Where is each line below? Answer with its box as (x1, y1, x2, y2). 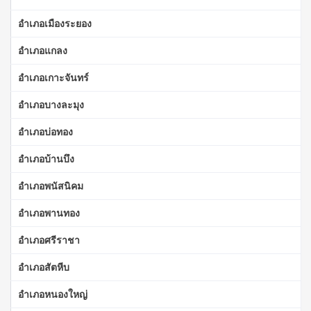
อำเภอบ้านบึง (18, 151, 74, 165)
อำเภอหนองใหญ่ (18, 287, 87, 301)
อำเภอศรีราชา (18, 233, 80, 246)
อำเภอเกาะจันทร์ (18, 70, 89, 84)
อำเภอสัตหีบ (18, 260, 69, 274)
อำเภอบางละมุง (18, 97, 84, 111)
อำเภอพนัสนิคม (18, 178, 83, 192)
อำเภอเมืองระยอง (18, 16, 92, 30)
